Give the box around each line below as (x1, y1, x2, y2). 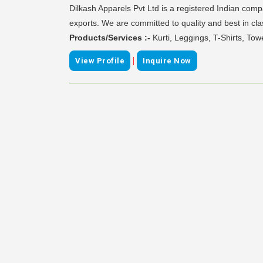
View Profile (75, 56, 124, 65)
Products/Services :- (69, 32, 153, 42)
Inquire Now (143, 56, 191, 65)
